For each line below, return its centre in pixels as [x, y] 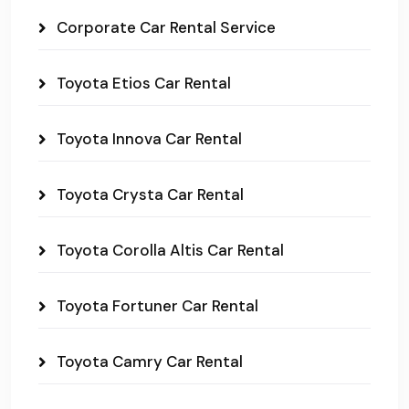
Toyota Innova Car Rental [149, 139]
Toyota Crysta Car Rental [150, 195]
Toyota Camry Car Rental [150, 362]
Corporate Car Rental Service [166, 28]
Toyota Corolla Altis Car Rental [170, 251]
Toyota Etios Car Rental [144, 84]
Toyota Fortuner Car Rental [157, 306]
